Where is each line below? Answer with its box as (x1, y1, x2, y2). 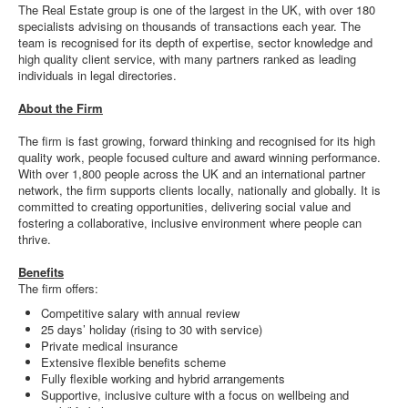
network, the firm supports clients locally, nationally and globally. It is (18, 181, 381, 199)
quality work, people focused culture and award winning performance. (18, 148, 381, 166)
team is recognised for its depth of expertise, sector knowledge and (18, 34, 372, 51)
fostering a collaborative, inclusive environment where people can (18, 214, 362, 231)
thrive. (18, 230, 51, 248)
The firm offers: (18, 280, 98, 297)
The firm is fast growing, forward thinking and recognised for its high (18, 132, 375, 149)
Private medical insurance (41, 337, 178, 354)
